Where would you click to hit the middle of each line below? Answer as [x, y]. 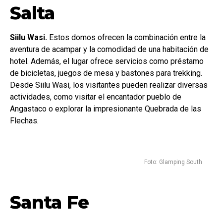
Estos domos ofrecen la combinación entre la [126, 37]
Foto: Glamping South [173, 162]
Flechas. [24, 121]
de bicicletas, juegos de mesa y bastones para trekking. [106, 73]
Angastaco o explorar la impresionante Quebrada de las [106, 109]
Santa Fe [50, 202]
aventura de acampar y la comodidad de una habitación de [109, 49]
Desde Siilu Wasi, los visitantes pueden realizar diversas [109, 85]
